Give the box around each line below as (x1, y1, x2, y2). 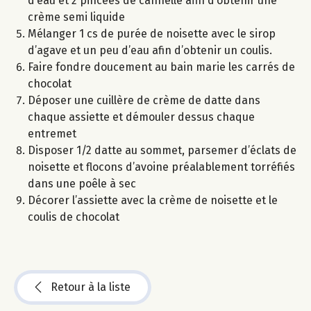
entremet (28, 127, 76, 141)
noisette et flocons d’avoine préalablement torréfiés (28, 160, 295, 174)
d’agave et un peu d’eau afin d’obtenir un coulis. (28, 44, 272, 58)
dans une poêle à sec (28, 177, 136, 191)
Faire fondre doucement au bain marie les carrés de (28, 60, 295, 74)
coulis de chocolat (28, 210, 119, 224)
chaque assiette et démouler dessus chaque (28, 110, 255, 124)
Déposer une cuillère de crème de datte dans (28, 94, 260, 108)
